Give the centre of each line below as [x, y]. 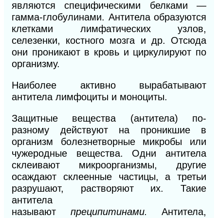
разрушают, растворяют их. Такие [109, 189]
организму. [36, 64]
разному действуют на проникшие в [109, 130]
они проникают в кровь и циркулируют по [109, 52]
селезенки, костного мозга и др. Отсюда [109, 41]
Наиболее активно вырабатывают [109, 85]
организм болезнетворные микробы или [109, 142]
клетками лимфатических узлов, [109, 29]
